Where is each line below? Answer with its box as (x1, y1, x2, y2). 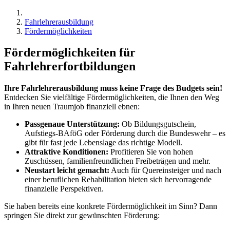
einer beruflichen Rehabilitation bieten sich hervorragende (25, 175, 212, 184)
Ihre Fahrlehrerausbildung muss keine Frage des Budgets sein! (4, 84, 222, 93)
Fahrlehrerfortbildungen (4, 60, 136, 73)
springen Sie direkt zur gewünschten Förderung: (4, 211, 160, 220)
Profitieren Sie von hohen (108, 147, 193, 157)
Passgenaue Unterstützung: (25, 120, 120, 129)
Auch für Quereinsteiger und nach (109, 166, 221, 175)
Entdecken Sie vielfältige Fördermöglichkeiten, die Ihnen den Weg (4, 93, 219, 102)
